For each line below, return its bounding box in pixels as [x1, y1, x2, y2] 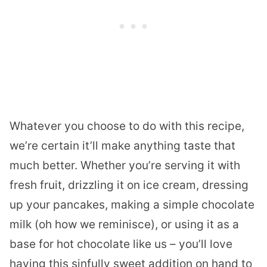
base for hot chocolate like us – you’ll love [10, 237, 232, 252]
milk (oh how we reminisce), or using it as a [10, 218, 239, 232]
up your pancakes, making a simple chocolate [10, 198, 254, 212]
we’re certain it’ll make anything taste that [10, 139, 235, 153]
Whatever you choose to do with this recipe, [10, 119, 244, 133]
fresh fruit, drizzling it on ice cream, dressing [10, 178, 249, 193]
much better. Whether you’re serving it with [10, 159, 240, 173]
